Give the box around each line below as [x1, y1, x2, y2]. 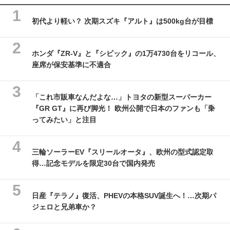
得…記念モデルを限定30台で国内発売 [32, 159, 155, 167]
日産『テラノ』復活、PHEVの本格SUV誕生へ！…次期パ [32, 191, 216, 200]
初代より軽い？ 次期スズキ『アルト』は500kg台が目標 [32, 16, 213, 25]
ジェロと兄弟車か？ [32, 202, 97, 211]
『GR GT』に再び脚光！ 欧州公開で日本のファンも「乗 [32, 104, 215, 112]
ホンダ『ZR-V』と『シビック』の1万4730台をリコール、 [32, 49, 220, 57]
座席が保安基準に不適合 [32, 60, 111, 69]
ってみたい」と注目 [32, 115, 97, 124]
